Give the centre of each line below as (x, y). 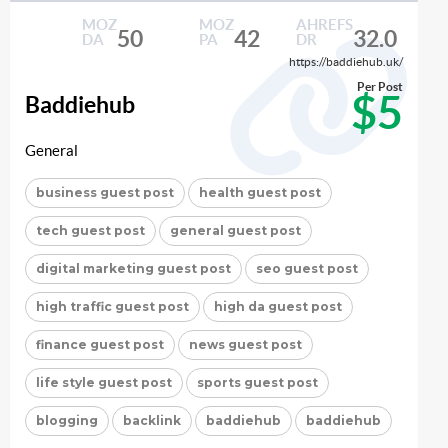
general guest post (235, 231)
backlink (152, 421)
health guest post (260, 193)
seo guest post (307, 269)
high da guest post (278, 307)
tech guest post (90, 231)
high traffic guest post (112, 307)
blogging (67, 421)
